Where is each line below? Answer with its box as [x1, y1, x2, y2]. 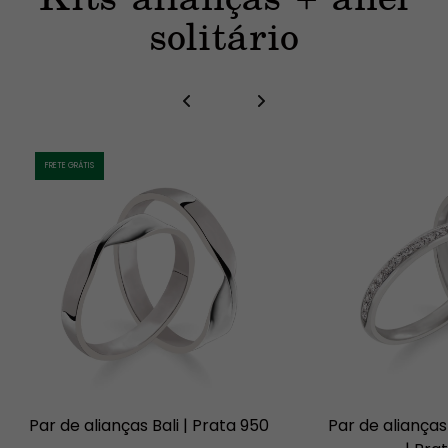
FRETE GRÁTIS [44, 159, 94, 171]
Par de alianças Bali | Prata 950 [29, 414, 270, 438]
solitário [149, 14, 299, 60]
